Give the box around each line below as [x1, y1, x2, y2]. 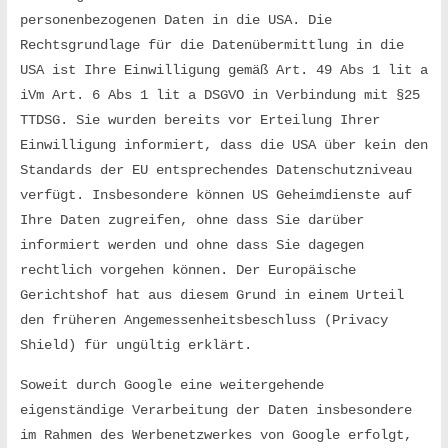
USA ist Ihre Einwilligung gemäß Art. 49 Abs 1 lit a [19, 62, 428, 78]
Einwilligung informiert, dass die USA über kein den [19, 137, 428, 153]
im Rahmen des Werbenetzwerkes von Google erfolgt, [19, 427, 412, 443]
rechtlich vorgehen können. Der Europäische [19, 262, 356, 278]
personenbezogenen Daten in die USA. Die [19, 12, 332, 28]
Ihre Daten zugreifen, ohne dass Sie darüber [19, 212, 364, 228]
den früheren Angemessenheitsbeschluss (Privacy [19, 312, 388, 328]
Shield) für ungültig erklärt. [19, 337, 252, 353]
